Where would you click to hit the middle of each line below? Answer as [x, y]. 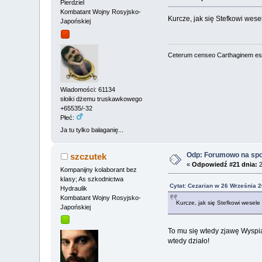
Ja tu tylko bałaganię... [92, 130]
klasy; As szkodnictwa [92, 179]
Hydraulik [74, 188]
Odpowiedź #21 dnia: [225, 164]
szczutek [88, 156]
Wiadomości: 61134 [88, 90]
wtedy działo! [188, 241]
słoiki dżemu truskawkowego [101, 99]
